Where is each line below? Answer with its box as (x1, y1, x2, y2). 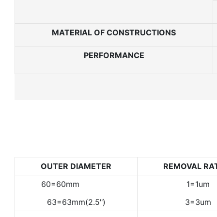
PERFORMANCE (83, 50, 144, 60)
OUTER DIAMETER (41, 161, 111, 171)
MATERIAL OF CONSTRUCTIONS (52, 27, 176, 37)
